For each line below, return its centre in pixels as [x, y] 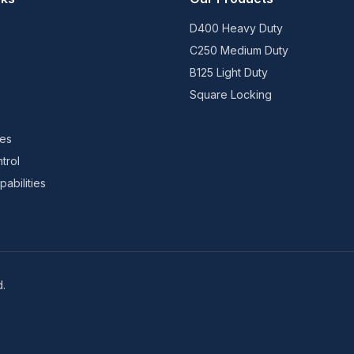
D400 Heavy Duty [236, 28]
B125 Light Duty [229, 72]
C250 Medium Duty [239, 50]
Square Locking [231, 94]
